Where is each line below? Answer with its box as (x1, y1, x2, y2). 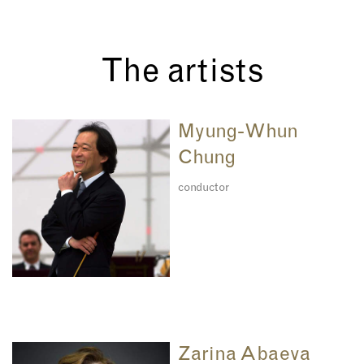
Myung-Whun (178, 123, 298, 143)
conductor (178, 182, 229, 195)
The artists (100, 57, 264, 90)
